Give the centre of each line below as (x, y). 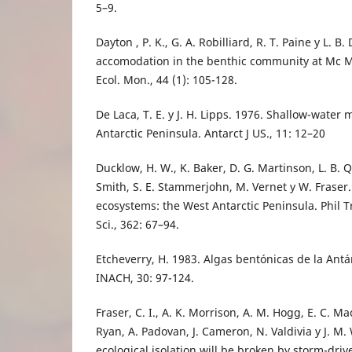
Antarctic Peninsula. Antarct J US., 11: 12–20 (211, 134)
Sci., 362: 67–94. (137, 225)
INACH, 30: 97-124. (145, 278)
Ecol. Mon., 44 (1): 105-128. (167, 80)
